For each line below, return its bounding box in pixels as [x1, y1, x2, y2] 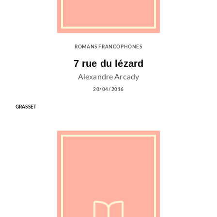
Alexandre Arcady [77, 73, 139, 81]
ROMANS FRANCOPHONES [75, 45, 142, 50]
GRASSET [15, 104, 37, 109]
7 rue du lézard [73, 58, 144, 69]
